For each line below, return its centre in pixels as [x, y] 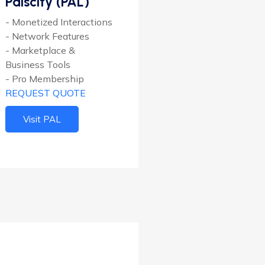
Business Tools [38, 65]
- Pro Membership [45, 79]
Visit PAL [42, 119]
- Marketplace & [40, 51]
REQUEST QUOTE [46, 93]
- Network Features [47, 36]
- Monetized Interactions [59, 22]
